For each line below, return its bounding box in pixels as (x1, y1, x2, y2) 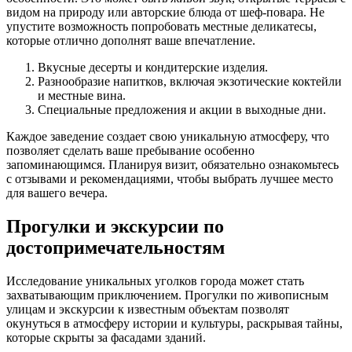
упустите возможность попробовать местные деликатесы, (6, 19, 317, 33)
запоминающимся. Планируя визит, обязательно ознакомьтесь (6, 157, 339, 171)
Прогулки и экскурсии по (6, 215, 224, 236)
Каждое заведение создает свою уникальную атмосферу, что (6, 129, 329, 143)
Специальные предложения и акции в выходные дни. (38, 102, 326, 116)
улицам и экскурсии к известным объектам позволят (6, 302, 289, 316)
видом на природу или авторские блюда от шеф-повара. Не (6, 5, 324, 19)
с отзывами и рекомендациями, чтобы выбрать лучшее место (6, 171, 333, 185)
